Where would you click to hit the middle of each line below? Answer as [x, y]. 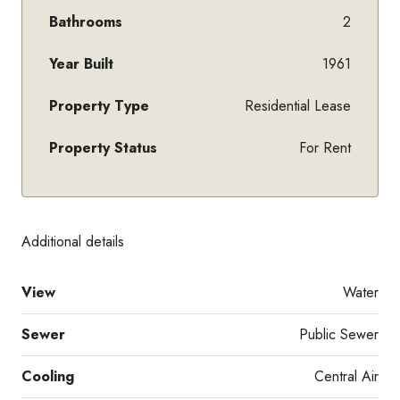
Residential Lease [298, 105]
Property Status [103, 147]
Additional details [73, 241]
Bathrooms [86, 21]
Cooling [48, 376]
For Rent [325, 147]
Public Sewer [339, 334]
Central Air [346, 376]
